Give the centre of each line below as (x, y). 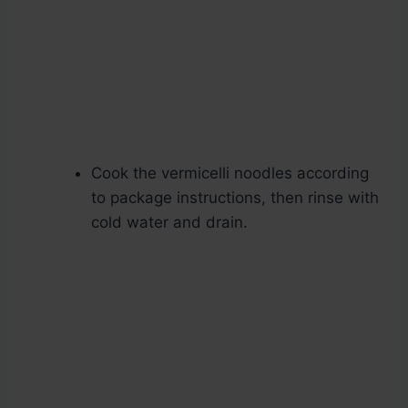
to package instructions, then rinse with (235, 198)
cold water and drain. (169, 223)
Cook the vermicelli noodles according (230, 173)
